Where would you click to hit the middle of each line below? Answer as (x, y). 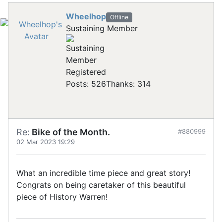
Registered (86, 72)
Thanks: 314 (128, 84)
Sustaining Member (102, 28)
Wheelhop (86, 17)
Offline (119, 17)
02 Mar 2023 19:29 (46, 142)
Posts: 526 (86, 84)
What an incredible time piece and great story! (105, 173)
